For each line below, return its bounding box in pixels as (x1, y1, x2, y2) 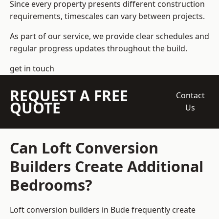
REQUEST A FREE (10, 86, 128, 106)
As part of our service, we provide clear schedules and (10, 31, 209, 42)
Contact (175, 90, 205, 101)
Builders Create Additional (10, 156, 203, 177)
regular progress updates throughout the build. (10, 43, 187, 54)
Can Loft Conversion (10, 137, 158, 158)
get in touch (10, 63, 54, 74)
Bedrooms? (10, 175, 92, 196)
